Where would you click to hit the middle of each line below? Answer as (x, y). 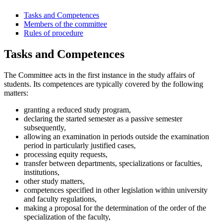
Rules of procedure (54, 33)
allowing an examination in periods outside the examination (116, 136)
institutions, (42, 172)
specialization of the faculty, (67, 217)
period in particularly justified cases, (80, 145)
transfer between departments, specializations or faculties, (113, 163)
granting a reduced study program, (77, 110)
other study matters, (54, 181)
